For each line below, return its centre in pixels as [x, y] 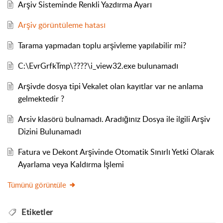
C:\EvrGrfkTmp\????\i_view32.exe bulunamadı [98, 65]
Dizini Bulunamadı [49, 131]
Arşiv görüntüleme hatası [61, 25]
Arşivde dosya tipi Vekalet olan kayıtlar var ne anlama [110, 86]
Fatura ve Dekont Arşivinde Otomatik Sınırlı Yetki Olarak [116, 152]
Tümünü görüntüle [37, 184]
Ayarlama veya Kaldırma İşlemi [71, 164]
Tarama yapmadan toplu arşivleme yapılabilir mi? [102, 45]
